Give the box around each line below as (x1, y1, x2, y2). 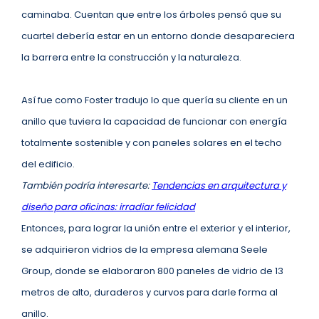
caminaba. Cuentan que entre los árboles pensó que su (21, 8, 281, 21)
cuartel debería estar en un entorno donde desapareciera (21, 29, 295, 43)
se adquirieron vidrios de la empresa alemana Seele (21, 243, 268, 256)
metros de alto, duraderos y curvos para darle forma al (21, 286, 278, 299)
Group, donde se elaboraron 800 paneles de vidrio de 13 (21, 264, 283, 278)
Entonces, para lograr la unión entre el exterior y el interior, (21, 221, 291, 235)
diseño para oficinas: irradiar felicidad (21, 200, 195, 214)
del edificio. (21, 157, 77, 171)
